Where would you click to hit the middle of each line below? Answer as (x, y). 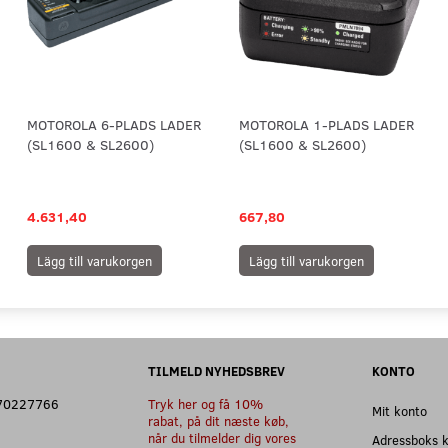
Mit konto (399, 411)
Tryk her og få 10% (205, 404)
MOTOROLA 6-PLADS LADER (114, 125)
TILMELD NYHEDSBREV (216, 371)
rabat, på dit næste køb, (218, 421)
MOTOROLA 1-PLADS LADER (326, 125)
